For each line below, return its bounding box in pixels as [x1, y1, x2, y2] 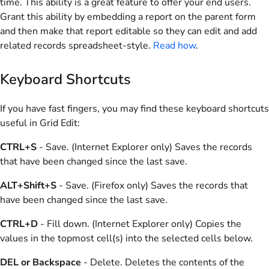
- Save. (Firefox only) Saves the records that [56, 179, 248, 193]
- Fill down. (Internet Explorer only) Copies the [38, 217, 241, 231]
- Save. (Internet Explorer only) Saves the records [37, 141, 252, 154]
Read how [153, 38, 196, 52]
